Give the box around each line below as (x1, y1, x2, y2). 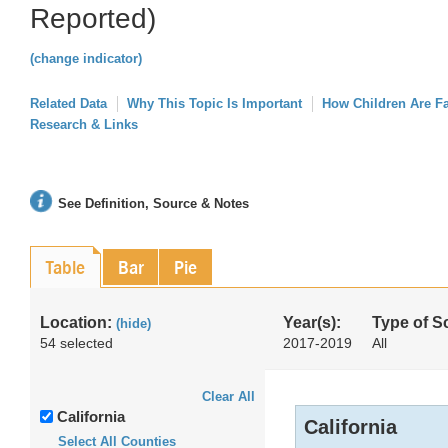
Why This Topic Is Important (127, 96, 302, 111)
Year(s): (283, 314, 341, 331)
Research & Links (30, 117, 138, 132)
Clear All (202, 389, 255, 404)
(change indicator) (30, 51, 142, 66)
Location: (40, 314, 116, 331)
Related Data (30, 96, 107, 111)
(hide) (116, 316, 151, 331)
